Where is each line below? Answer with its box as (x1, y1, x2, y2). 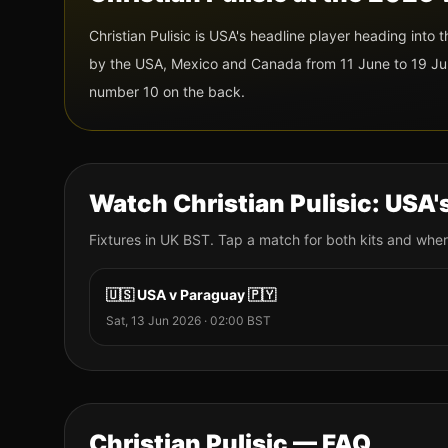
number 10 (89, 82, 159, 100)
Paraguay (180, 285, 245, 303)
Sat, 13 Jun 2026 (106, 312, 201, 328)
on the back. (159, 82, 245, 100)
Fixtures (89, 230, 141, 248)
